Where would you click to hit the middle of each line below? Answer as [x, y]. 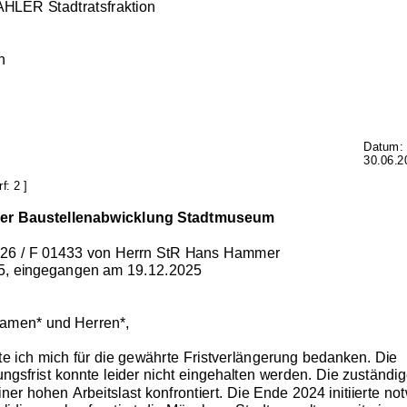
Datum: [383, 146]
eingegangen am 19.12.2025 [107, 269]
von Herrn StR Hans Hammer [184, 252]
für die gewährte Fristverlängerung [186, 357]
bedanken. [339, 357]
